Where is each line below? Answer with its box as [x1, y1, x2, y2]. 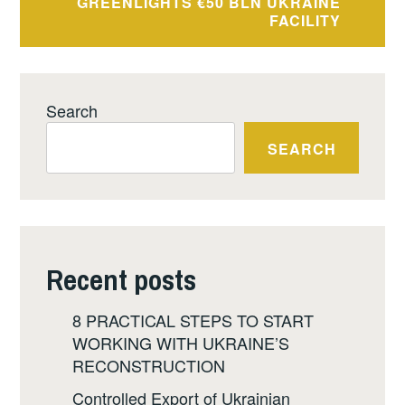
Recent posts [46, 260, 197, 300]
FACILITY [269, 9, 342, 31]
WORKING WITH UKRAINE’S [71, 331, 289, 355]
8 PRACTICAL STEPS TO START [71, 308, 314, 333]
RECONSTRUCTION [71, 353, 225, 378]
